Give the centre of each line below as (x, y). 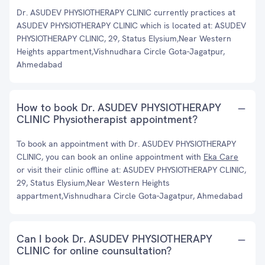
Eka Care (221, 157)
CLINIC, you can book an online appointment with (110, 157)
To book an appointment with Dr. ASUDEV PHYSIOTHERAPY (126, 144)
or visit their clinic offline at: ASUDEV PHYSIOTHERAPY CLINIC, (131, 170)
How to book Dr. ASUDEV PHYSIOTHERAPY (119, 107)
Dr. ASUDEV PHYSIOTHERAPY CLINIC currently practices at (126, 12)
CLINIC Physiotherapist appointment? (107, 119)
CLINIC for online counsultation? (94, 251)
